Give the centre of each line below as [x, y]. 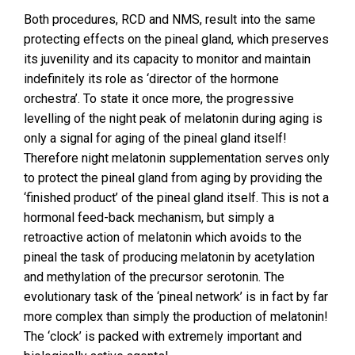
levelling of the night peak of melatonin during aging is [173, 118]
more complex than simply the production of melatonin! [176, 317]
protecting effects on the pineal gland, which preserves [176, 39]
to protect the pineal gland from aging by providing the [173, 178]
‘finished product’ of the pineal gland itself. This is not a [176, 198]
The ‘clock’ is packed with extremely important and [163, 336]
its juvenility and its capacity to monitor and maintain [167, 59]
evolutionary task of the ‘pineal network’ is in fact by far [176, 297]
